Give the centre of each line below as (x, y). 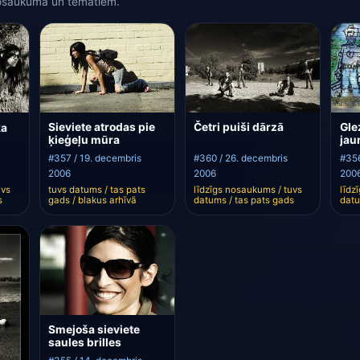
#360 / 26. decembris (241, 158)
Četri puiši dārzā (239, 127)
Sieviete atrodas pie (101, 127)
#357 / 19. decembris (94, 158)
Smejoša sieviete (94, 330)
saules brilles (84, 343)
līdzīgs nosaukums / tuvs (248, 190)
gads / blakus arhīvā (92, 200)
